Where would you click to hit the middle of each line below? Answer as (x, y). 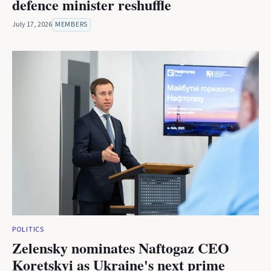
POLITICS (28, 230)
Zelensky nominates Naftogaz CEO (121, 248)
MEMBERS (71, 24)
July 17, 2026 (32, 24)
